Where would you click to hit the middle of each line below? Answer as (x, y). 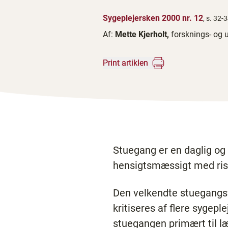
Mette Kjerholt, (143, 34)
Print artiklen (125, 63)
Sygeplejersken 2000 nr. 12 (153, 18)
